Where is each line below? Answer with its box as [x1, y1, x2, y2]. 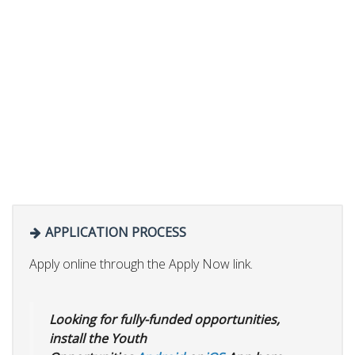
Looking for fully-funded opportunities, [49, 311, 280, 329]
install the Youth [49, 330, 147, 348]
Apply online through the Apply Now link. [29, 255, 253, 273]
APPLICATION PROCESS [42, 223, 186, 241]
